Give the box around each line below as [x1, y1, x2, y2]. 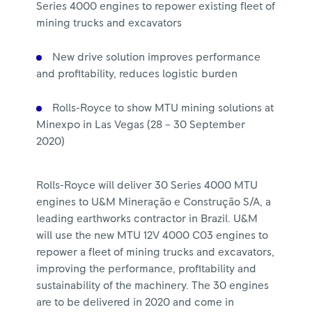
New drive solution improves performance [52, 52, 261, 63]
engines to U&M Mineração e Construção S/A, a [36, 196, 272, 208]
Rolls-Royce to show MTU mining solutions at [52, 102, 274, 114]
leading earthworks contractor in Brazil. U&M [36, 213, 258, 224]
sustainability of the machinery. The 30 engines [36, 280, 270, 291]
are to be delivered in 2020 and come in [36, 297, 235, 308]
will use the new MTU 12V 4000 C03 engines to [36, 230, 269, 241]
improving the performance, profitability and [36, 263, 257, 274]
